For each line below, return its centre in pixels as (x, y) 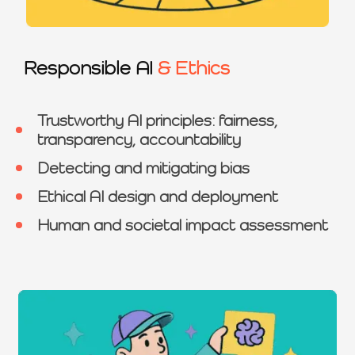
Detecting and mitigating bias (143, 168)
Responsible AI (91, 67)
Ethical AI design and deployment (158, 196)
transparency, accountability (139, 139)
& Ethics (194, 67)
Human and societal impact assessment (183, 225)
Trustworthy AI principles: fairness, (157, 120)
